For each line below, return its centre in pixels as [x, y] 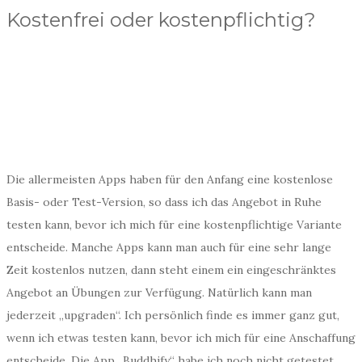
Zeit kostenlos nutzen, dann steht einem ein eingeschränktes [171, 270]
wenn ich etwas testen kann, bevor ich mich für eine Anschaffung [181, 338]
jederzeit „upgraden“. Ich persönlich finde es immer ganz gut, [173, 315]
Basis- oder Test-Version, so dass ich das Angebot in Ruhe [164, 202]
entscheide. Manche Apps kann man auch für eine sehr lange [169, 247]
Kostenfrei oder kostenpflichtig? [161, 20]
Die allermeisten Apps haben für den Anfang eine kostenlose [170, 179]
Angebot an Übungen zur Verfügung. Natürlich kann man [159, 293]
